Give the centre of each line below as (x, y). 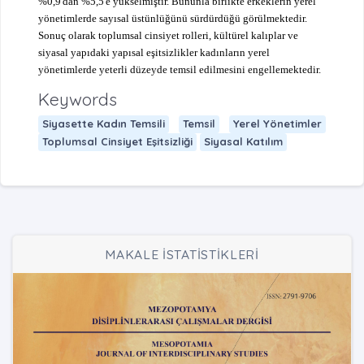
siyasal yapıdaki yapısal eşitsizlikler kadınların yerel (154, 52)
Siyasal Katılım (244, 142)
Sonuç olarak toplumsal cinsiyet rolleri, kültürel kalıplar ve (168, 35)
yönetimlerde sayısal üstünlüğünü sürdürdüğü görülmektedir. (172, 18)
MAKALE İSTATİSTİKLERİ (182, 254)
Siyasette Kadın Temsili (103, 124)
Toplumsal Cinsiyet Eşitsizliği (117, 142)
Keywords (77, 99)
